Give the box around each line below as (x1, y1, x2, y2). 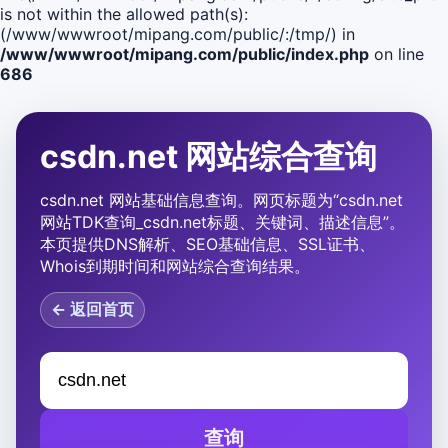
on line (369, 44, 424, 64)
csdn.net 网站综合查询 (40, 137, 377, 176)
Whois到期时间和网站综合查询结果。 (40, 256, 310, 276)
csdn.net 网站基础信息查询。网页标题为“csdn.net (40, 190, 403, 210)
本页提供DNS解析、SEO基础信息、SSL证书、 (40, 234, 375, 254)
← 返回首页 (51, 299, 134, 319)
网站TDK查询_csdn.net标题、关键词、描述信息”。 (40, 212, 405, 232)
